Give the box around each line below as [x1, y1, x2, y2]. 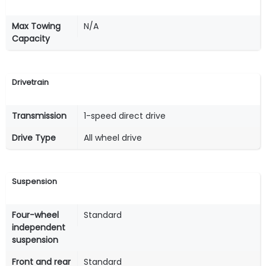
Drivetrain [12, 76, 49, 88]
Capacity [12, 32, 50, 45]
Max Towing [12, 20, 61, 32]
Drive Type [12, 131, 56, 144]
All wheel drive [84, 131, 142, 144]
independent [12, 221, 65, 233]
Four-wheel [12, 208, 59, 221]
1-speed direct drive [84, 109, 166, 122]
